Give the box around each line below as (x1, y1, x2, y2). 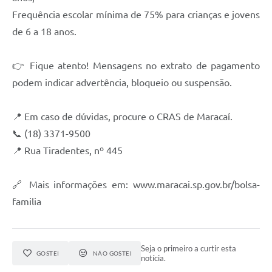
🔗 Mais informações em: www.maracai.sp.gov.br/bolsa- (12, 178, 260, 190)
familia (12, 195, 41, 207)
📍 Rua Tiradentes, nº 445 (12, 144, 123, 156)
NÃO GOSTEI (92, 249, 132, 257)
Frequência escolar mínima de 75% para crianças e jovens (12, 8, 260, 20)
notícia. (141, 253, 166, 263)
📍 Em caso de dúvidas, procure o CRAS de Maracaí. (12, 110, 233, 122)
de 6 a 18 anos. (12, 25, 76, 37)
